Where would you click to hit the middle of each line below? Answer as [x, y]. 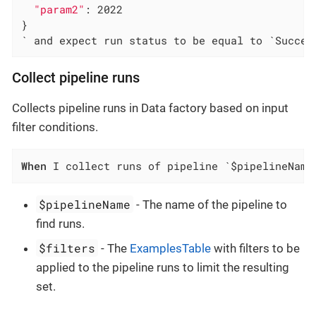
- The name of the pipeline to [211, 204]
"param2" [60, 10]
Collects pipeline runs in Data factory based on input [150, 108]
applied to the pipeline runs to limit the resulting [163, 268]
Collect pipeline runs [76, 78]
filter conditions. [55, 127]
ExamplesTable [171, 249]
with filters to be [256, 249]
